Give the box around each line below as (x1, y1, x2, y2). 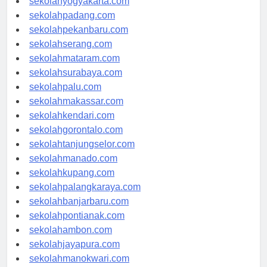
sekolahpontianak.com (29, 221, 125, 232)
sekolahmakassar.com (29, 107, 123, 117)
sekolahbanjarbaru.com (29, 207, 129, 218)
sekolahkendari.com (29, 121, 114, 132)
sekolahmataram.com (29, 64, 120, 74)
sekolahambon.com (29, 235, 112, 246)
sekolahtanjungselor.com (29, 150, 135, 160)
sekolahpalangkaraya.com (29, 193, 141, 203)
